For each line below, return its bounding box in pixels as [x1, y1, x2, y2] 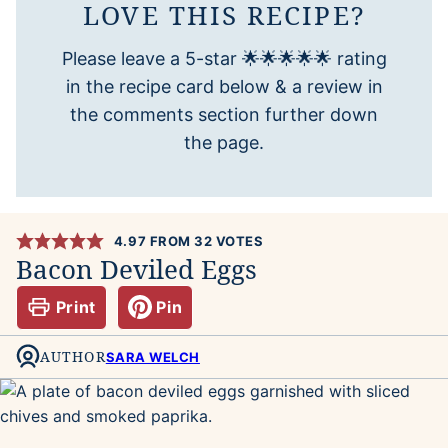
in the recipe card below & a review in [65, 75, 383, 97]
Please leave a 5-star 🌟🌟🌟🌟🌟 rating [61, 47, 387, 69]
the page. [184, 131, 264, 153]
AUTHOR [40, 347, 106, 367]
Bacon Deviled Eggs [16, 250, 257, 287]
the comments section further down [70, 103, 378, 125]
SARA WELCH [105, 349, 200, 366]
